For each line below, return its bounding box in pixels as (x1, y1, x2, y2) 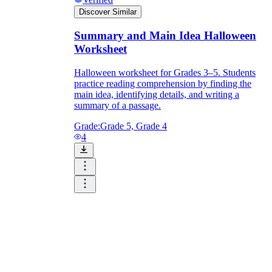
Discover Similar (79, 7, 137, 16)
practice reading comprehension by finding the (74, 78, 251, 89)
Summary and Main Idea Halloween (74, 29, 256, 42)
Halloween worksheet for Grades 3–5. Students (74, 67, 256, 78)
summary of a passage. (74, 100, 161, 111)
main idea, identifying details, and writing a (74, 89, 239, 100)
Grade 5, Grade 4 (100, 121, 167, 132)
